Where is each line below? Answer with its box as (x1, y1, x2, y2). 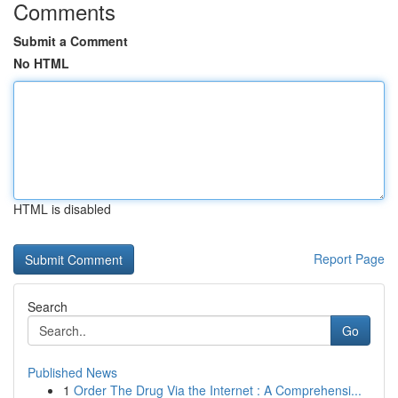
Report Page (314, 250, 385, 267)
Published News (28, 363, 117, 381)
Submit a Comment (13, 32, 128, 50)
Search (28, 298, 68, 315)
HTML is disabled (13, 200, 111, 218)
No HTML (13, 54, 69, 72)
